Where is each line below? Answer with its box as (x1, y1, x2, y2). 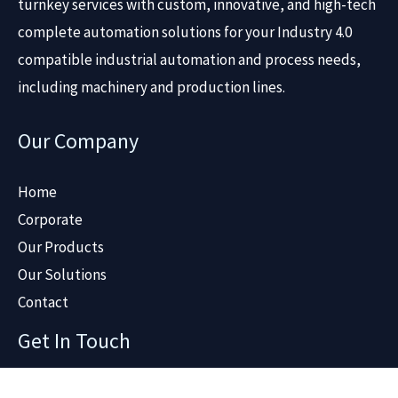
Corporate (18, 210, 83, 229)
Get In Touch (18, 327, 131, 354)
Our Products (18, 237, 104, 257)
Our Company (18, 127, 139, 155)
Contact (18, 292, 68, 312)
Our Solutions (18, 265, 107, 284)
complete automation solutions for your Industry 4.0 (18, 22, 352, 42)
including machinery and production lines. (18, 77, 285, 97)
